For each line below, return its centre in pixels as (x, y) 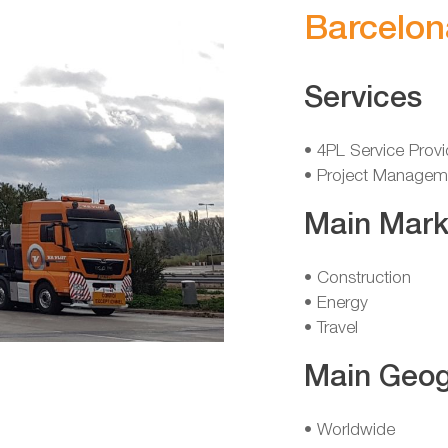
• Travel (330, 328)
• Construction (359, 278)
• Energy (335, 303)
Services (362, 100)
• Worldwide (349, 430)
